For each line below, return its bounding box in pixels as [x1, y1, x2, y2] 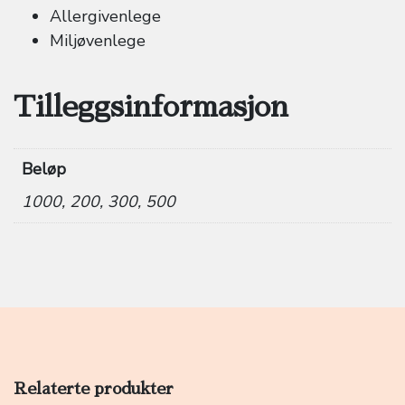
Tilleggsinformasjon [14, 92, 288, 122]
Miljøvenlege [50, 30, 146, 52]
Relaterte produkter [14, 381, 174, 398]
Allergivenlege [50, 5, 161, 28]
